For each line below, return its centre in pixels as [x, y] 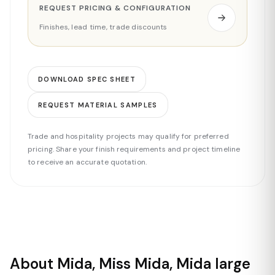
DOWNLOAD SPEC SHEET [87, 79]
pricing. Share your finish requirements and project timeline [134, 149]
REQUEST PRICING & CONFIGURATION [115, 8]
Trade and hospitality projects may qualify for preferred [128, 136]
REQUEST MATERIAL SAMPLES [98, 105]
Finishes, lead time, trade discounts [103, 27]
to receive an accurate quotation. [87, 162]
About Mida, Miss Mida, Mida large [130, 264]
